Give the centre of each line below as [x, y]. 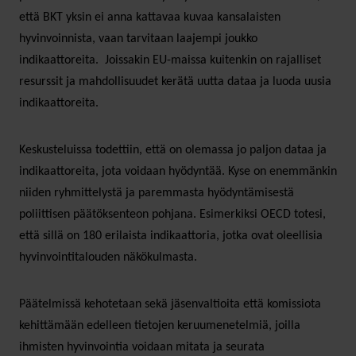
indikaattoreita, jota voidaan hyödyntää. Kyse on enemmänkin [178, 171]
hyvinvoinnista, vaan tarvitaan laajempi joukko [138, 39]
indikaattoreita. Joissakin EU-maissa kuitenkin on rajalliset [170, 60]
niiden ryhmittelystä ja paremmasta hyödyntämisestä [157, 193]
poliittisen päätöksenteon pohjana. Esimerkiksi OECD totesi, [172, 214]
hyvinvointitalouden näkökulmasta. [108, 257]
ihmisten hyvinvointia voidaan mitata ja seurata [142, 347]
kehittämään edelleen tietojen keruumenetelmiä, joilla [160, 325]
